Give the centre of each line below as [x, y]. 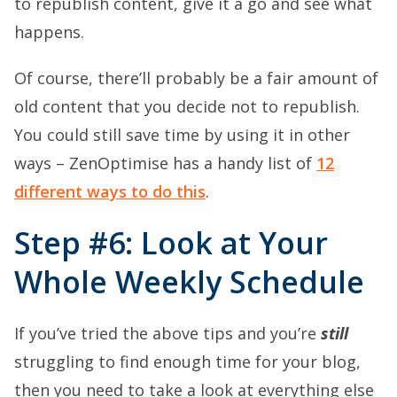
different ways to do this [110, 191]
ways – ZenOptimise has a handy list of [165, 163]
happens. [49, 31]
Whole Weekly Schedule [189, 281]
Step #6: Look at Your [171, 242]
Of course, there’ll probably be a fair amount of [196, 78]
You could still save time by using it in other [182, 134]
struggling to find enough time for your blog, [187, 361]
